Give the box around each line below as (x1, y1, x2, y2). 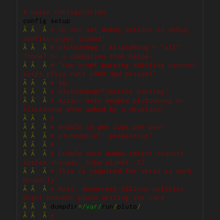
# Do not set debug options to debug (51, 26, 189, 34)
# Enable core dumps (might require (51, 149, 185, 158)
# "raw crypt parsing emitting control (51, 61, 196, 69)
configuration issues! (23, 34, 106, 43)
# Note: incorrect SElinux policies (51, 185, 185, 193)
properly (23, 176, 55, 184)
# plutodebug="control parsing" (51, 87, 169, 96)
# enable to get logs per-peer (51, 123, 165, 131)
